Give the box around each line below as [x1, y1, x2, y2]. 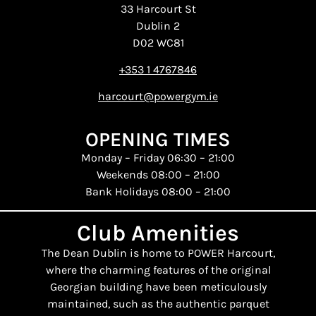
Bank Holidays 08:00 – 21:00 [85, 184, 231, 198]
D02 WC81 [132, 35, 184, 49]
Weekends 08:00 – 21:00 [96, 167, 220, 181]
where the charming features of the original [45, 263, 271, 277]
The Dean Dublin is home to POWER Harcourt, [41, 246, 275, 260]
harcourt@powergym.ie [98, 90, 218, 104]
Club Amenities [77, 220, 239, 247]
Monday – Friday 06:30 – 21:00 [81, 150, 235, 164]
